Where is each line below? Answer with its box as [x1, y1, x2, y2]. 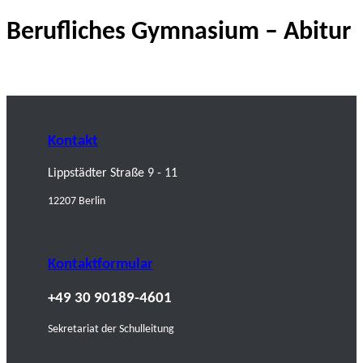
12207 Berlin [48, 195, 105, 208]
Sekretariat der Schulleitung [48, 323, 174, 336]
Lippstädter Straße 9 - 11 [48, 167, 177, 181]
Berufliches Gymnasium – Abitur [6, 19, 351, 46]
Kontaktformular [48, 257, 153, 273]
